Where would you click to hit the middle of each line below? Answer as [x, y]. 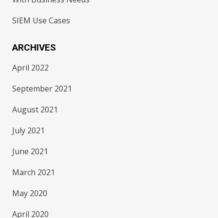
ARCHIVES [34, 47]
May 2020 [30, 193]
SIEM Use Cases [41, 20]
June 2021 [30, 151]
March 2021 [34, 172]
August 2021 [35, 109]
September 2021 [42, 89]
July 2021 [29, 130]
